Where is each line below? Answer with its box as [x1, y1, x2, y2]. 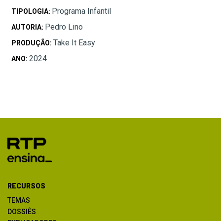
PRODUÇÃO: [11, 39, 53, 47]
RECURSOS [7, 182, 45, 190]
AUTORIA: [11, 23, 45, 32]
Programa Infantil [52, 6, 111, 16]
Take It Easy [53, 38, 95, 48]
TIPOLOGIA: [11, 7, 52, 16]
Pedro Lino [45, 22, 83, 32]
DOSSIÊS [7, 208, 36, 216]
